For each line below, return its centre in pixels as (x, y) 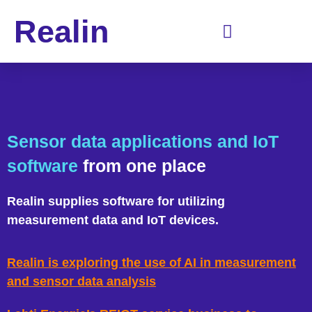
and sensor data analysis (81, 282)
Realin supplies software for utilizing (116, 201)
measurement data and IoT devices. (113, 220)
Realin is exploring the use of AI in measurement (151, 263)
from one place (145, 165)
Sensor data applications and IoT (143, 141)
